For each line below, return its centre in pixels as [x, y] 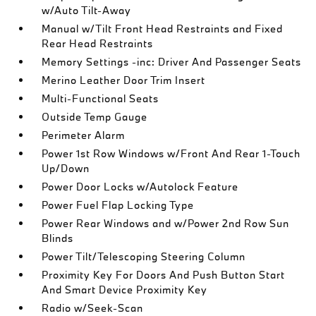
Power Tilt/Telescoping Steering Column [144, 256]
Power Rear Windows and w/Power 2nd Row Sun [166, 223]
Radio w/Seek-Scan [93, 308]
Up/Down [66, 168]
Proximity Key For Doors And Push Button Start [164, 275]
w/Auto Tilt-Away [87, 10]
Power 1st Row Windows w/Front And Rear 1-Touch [171, 153]
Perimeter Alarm [84, 135]
